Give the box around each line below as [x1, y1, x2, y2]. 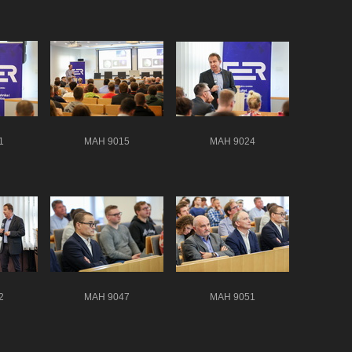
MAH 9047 [84, 292, 130, 302]
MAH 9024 [210, 137, 255, 147]
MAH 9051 [210, 292, 255, 302]
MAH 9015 [84, 137, 130, 147]
